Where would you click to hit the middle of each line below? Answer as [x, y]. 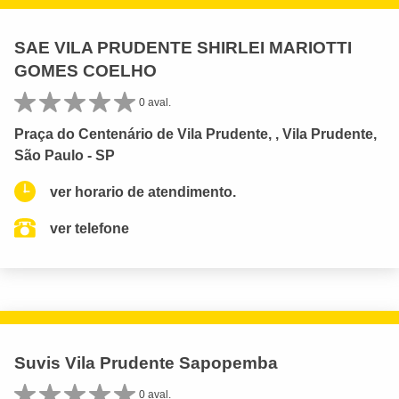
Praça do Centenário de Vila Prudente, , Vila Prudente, [195, 134]
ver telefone [90, 228]
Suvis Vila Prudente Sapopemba [146, 362]
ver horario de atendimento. [143, 191]
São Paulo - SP [65, 155]
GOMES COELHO [85, 70]
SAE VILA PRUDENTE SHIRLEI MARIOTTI [183, 47]
